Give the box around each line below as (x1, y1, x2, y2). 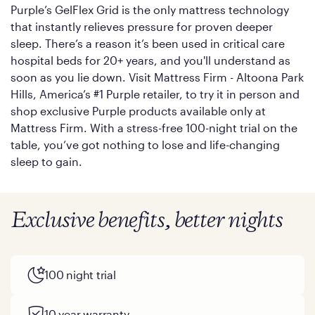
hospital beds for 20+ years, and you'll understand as (11, 53, 290, 67)
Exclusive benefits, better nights (11, 210, 283, 233)
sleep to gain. (11, 155, 82, 169)
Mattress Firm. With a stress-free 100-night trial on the (11, 121, 297, 135)
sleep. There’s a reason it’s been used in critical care (11, 37, 285, 51)
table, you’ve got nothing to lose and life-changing (11, 138, 280, 152)
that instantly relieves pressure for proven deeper (11, 20, 273, 34)
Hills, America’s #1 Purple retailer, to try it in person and (11, 87, 300, 101)
